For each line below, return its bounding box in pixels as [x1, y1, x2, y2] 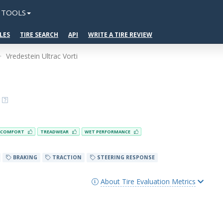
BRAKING [11, 154, 37, 161]
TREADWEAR [40, 128, 70, 135]
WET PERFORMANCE [85, 128, 132, 135]
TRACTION [51, 154, 82, 161]
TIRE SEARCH [20, 30, 58, 39]
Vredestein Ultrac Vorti [6, 51, 78, 61]
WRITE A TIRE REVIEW [88, 30, 152, 39]
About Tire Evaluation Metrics [100, 177, 196, 186]
